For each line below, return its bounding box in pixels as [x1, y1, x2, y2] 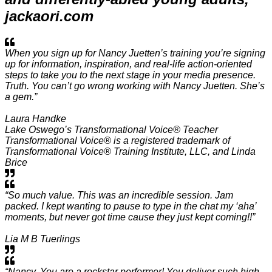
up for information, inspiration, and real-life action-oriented [5, 58, 252, 69]
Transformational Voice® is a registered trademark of [5, 135, 230, 146]
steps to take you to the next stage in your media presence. [5, 69, 256, 80]
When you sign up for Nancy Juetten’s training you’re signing [5, 47, 265, 58]
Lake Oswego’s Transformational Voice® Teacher [5, 124, 218, 135]
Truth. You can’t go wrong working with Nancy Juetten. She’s [5, 80, 265, 91]
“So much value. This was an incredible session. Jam [5, 189, 233, 200]
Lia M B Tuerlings [5, 233, 80, 244]
